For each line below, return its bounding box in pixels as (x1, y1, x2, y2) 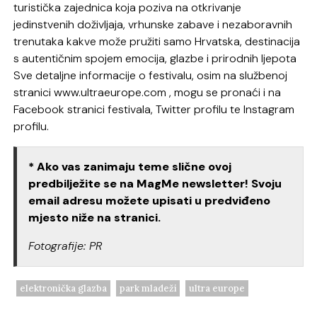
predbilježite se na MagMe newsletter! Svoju (28, 175, 282, 191)
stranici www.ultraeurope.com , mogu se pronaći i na (13, 84, 282, 100)
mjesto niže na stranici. (28, 209, 161, 225)
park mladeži (119, 282, 177, 294)
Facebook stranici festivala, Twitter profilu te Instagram (13, 101, 295, 117)
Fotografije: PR (28, 238, 103, 253)
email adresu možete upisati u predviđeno (28, 192, 271, 208)
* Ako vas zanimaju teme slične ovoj (28, 158, 232, 174)
